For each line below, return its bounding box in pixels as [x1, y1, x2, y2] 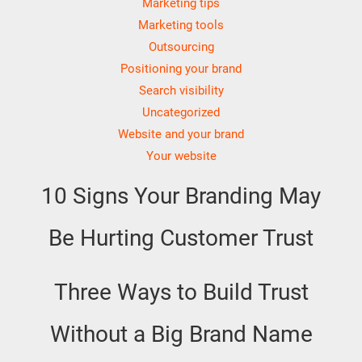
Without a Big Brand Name [49, 320, 313, 347]
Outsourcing [148, 39, 214, 54]
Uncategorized [142, 104, 220, 120]
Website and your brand [118, 126, 244, 141]
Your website [145, 148, 217, 163]
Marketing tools [138, 17, 224, 32]
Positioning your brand [120, 61, 242, 76]
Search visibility [138, 82, 224, 98]
